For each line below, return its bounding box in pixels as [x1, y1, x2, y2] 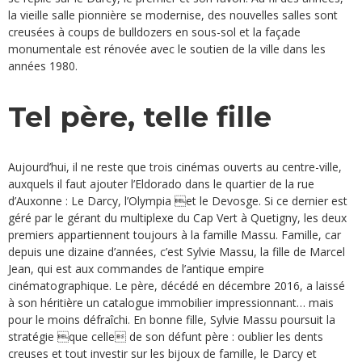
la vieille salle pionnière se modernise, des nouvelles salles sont [8, 7, 338, 23]
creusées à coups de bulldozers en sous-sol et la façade [8, 24, 301, 40]
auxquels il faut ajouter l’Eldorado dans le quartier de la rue [8, 175, 314, 192]
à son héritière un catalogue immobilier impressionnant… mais [8, 294, 334, 310]
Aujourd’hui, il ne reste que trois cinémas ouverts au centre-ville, [8, 158, 342, 175]
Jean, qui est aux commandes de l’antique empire [8, 260, 264, 276]
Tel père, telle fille [8, 99, 271, 134]
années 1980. [8, 58, 78, 74]
